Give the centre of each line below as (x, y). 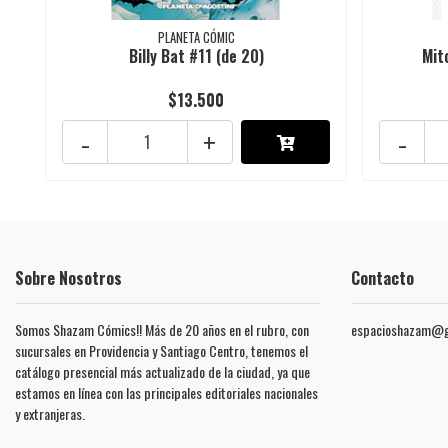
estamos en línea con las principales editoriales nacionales (166, 393)
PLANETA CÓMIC (196, 38)
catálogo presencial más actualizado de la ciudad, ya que (162, 372)
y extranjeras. (50, 414)
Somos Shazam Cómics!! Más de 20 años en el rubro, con (162, 330)
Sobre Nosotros (68, 278)
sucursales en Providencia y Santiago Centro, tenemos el (161, 351)
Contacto (382, 278)
